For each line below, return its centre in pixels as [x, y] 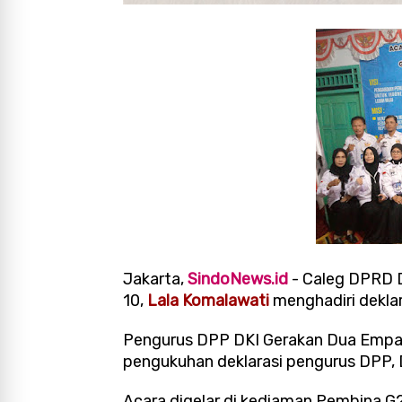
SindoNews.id [238, 280]
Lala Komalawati [208, 301]
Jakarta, [155, 280]
